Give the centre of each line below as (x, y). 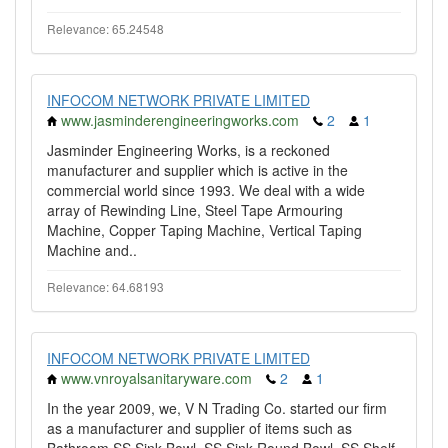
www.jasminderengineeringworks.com (180, 120)
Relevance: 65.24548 (105, 28)
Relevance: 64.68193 (105, 286)
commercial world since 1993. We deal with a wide (206, 190)
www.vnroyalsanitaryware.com (156, 378)
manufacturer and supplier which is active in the (197, 170)
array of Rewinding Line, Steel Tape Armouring (195, 210)
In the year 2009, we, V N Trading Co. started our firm (217, 408)
